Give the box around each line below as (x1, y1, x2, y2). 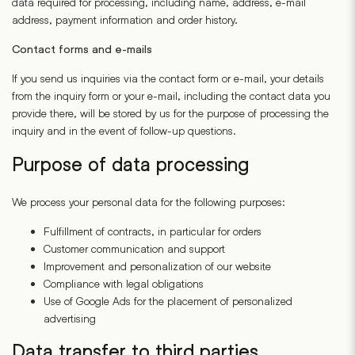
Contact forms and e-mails (12, 43, 152, 55)
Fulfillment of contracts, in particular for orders (44, 224, 261, 238)
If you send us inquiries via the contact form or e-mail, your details (12, 71, 324, 85)
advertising (44, 311, 96, 325)
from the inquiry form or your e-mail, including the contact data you (12, 89, 330, 102)
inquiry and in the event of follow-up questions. (12, 124, 236, 137)
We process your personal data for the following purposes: (12, 195, 285, 208)
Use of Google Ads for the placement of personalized (44, 294, 292, 307)
